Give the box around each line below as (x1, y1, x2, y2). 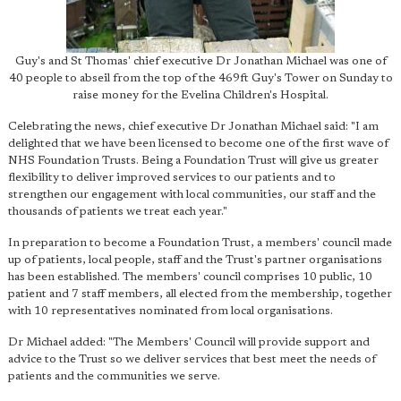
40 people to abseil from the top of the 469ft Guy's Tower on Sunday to (8, 73, 393, 84)
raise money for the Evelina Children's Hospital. (73, 90, 328, 101)
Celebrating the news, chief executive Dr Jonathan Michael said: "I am (8, 121, 379, 132)
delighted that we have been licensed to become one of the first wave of (8, 138, 388, 149)
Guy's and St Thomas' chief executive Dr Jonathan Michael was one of (14, 55, 387, 67)
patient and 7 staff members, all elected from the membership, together (8, 288, 392, 300)
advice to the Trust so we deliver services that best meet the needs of (8, 354, 376, 365)
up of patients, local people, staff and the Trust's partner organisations (8, 254, 382, 266)
